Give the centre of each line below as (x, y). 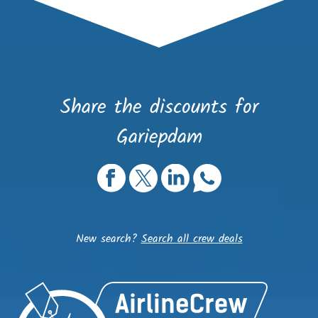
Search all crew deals (192, 239)
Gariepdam (159, 138)
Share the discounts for (159, 108)
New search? (108, 239)
